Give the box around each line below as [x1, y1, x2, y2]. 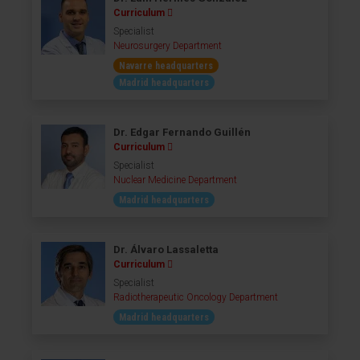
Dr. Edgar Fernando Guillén [113, 126, 251, 138]
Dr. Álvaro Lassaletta [113, 243, 219, 256]
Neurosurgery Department [113, 40, 222, 51]
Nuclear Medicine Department [113, 174, 237, 186]
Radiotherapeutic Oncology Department [113, 292, 278, 303]
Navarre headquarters [119, 60, 213, 72]
